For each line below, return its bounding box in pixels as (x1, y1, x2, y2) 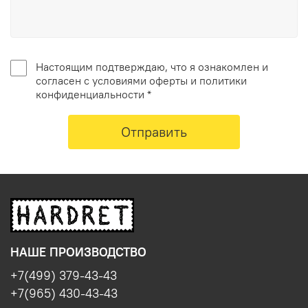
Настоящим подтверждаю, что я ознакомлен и (35, 59, 268, 74)
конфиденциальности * (35, 87, 151, 101)
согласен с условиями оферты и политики (35, 73, 247, 87)
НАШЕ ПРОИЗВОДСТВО (10, 245, 146, 261)
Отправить (121, 122, 187, 140)
